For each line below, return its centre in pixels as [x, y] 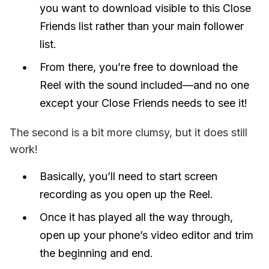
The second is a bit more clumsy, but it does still [128, 132]
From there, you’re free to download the [139, 67]
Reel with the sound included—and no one [144, 85]
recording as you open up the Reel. [126, 194]
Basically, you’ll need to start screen [128, 176]
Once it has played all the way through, [136, 217]
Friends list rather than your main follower [142, 26]
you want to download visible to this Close [145, 8]
